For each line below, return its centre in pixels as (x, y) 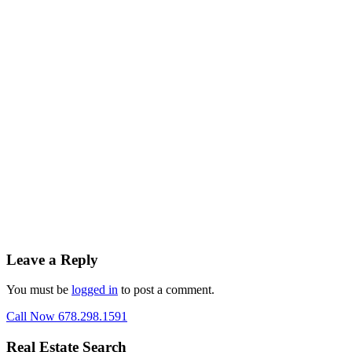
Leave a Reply (52, 259)
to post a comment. (166, 290)
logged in (95, 290)
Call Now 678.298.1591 (67, 317)
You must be (39, 290)
